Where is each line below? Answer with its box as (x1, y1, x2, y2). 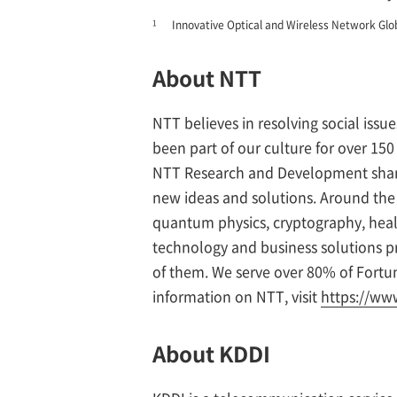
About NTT (152, 62, 261, 94)
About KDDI (152, 338, 270, 370)
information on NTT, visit (152, 285, 321, 307)
